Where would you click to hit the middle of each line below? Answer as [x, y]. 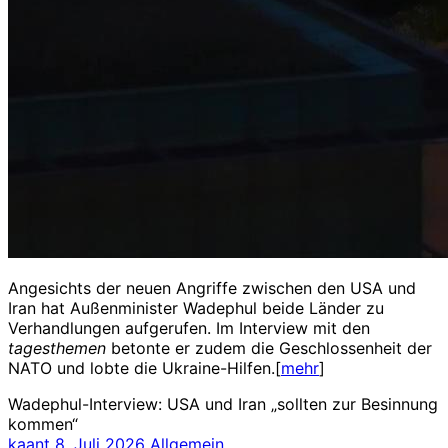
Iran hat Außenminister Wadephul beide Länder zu [196, 307]
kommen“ [43, 423]
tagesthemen [57, 347]
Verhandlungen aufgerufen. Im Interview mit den [189, 327]
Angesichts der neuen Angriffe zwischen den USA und [212, 287]
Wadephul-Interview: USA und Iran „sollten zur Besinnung [223, 403]
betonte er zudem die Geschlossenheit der [269, 347]
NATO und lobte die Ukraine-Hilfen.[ [144, 367]
